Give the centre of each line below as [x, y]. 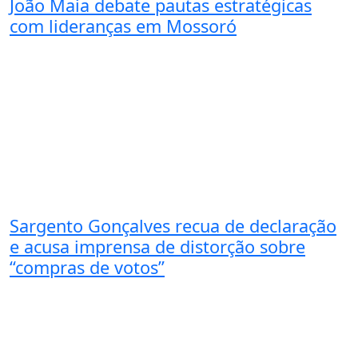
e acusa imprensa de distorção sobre [157, 246]
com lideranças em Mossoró [123, 26]
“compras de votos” [87, 267]
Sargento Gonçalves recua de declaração [173, 225]
